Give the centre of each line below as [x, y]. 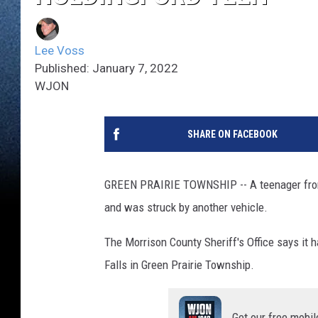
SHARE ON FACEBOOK [232, 135]
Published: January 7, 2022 [106, 68]
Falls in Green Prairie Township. [179, 265]
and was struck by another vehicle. [186, 208]
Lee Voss [60, 51]
